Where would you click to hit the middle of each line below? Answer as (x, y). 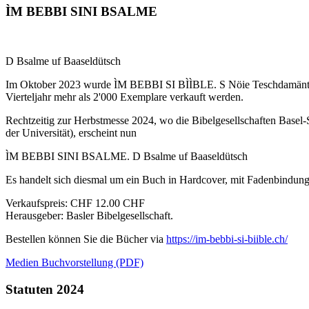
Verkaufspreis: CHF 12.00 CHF (75, 203)
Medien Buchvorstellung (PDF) (74, 263)
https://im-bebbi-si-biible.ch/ (227, 239)
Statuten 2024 (45, 289)
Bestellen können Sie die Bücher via (86, 239)
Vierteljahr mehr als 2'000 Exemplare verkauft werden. (124, 97)
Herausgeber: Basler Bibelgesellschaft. (89, 216)
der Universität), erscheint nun (71, 133)
